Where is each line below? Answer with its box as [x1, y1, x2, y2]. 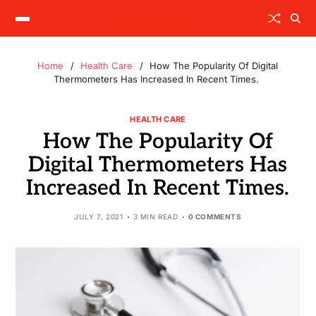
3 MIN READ [133, 212, 178, 221]
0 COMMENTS [188, 212, 242, 221]
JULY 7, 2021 [74, 212, 123, 221]
